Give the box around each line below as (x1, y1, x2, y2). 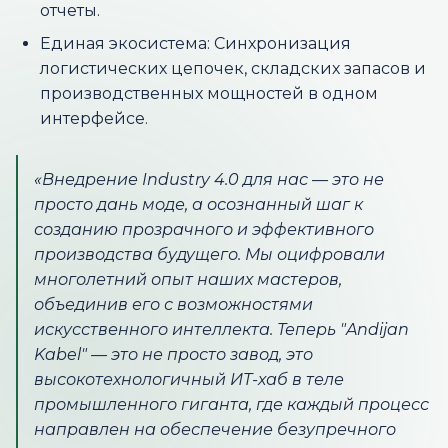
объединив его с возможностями (34, 295, 313, 314)
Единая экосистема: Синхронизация (40, 34, 351, 53)
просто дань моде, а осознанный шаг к (34, 195, 363, 214)
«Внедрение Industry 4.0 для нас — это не (34, 170, 384, 189)
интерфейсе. (40, 109, 148, 128)
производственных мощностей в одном (40, 84, 378, 103)
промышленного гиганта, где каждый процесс (34, 395, 429, 414)
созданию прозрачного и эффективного (34, 220, 374, 239)
